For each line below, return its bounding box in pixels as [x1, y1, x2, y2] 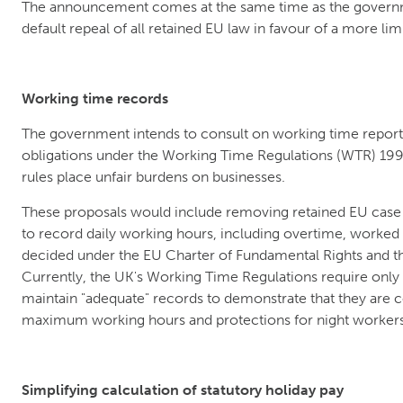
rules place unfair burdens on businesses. [22, 168, 285, 186]
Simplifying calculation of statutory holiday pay [22, 381, 344, 399]
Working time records [22, 90, 168, 108]
